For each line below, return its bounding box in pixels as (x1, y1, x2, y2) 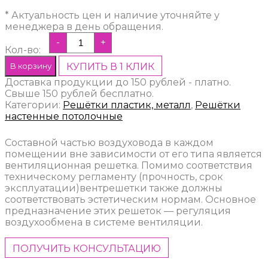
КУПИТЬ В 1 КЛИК (66, 60, 154, 72)
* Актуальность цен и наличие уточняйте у (5, 9, 220, 21)
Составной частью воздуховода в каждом (5, 136, 214, 148)
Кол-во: (5, 44, 43, 56)
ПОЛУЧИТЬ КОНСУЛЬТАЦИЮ (13, 242, 161, 254)
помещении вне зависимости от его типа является (5, 148, 262, 160)
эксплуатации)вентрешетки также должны (5, 182, 223, 194)
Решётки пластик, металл (63, 99, 191, 111)
